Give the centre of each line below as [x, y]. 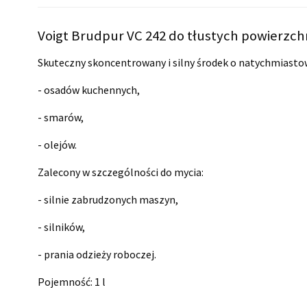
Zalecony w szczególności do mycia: [121, 172]
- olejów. [58, 144]
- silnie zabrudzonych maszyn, [108, 199]
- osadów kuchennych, [89, 89]
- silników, [61, 226]
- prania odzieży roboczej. [97, 254]
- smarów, [61, 117]
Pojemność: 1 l [72, 281]
